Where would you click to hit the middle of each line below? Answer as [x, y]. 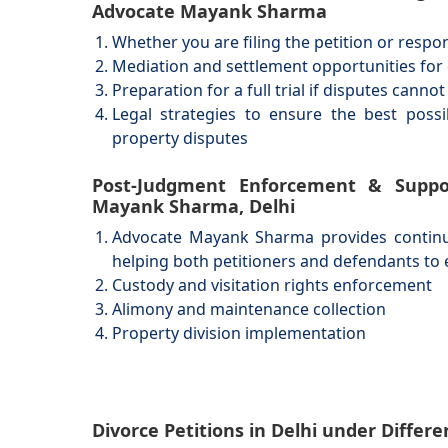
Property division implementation [239, 333]
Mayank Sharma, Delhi [193, 206]
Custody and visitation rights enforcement [272, 285]
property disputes [180, 138]
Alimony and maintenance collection [249, 309]
